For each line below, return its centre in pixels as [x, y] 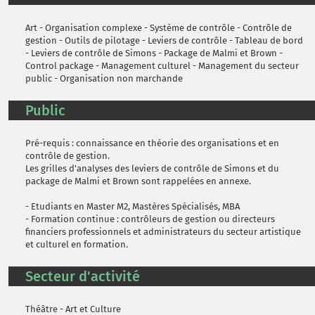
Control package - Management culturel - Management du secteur [162, 66]
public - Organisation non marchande [104, 78]
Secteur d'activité [83, 276]
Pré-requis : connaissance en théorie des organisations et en [152, 143]
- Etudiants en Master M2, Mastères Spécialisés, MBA [133, 206]
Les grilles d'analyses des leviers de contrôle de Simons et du [152, 168]
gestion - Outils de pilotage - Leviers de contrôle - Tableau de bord [164, 40]
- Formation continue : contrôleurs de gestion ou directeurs [150, 219]
